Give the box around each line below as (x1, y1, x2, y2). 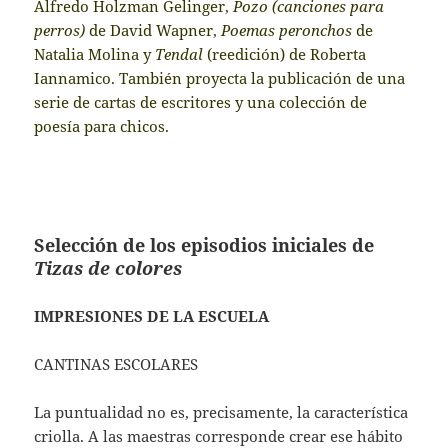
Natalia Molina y (34, 43, 156, 64)
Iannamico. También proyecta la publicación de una (34, 67, 406, 88)
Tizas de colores (34, 255, 183, 280)
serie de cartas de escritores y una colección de (34, 91, 368, 112)
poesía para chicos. (34, 115, 170, 136)
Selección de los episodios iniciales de (34, 232, 375, 257)
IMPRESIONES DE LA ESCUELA (34, 305, 270, 326)
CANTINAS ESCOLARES (34, 353, 199, 374)
